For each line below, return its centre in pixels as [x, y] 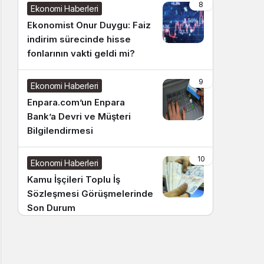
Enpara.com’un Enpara [76, 102]
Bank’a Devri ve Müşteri [79, 116]
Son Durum [51, 208]
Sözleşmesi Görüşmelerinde [90, 194]
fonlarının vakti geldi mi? [81, 53]
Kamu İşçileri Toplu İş [74, 179]
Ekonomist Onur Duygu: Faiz [89, 25]
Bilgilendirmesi [60, 131]
